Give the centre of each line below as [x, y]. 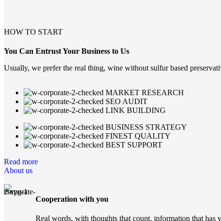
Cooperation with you [72, 199]
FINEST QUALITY [138, 136]
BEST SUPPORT [134, 145]
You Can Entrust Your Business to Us [67, 51]
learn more [20, 23]
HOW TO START [33, 32]
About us [18, 171]
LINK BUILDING [136, 110]
